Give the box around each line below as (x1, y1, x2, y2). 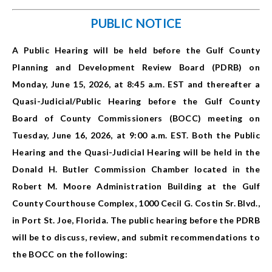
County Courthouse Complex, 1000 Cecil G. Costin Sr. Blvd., (12, 198, 260, 209)
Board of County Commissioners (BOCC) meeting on (12, 113, 260, 124)
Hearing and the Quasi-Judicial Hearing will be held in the (12, 147, 260, 158)
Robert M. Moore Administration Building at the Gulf (12, 181, 260, 192)
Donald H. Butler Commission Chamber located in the (12, 164, 260, 175)
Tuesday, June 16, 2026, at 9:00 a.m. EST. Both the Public (12, 130, 260, 141)
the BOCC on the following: (12, 249, 127, 260)
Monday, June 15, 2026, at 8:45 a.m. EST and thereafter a (12, 79, 260, 90)
